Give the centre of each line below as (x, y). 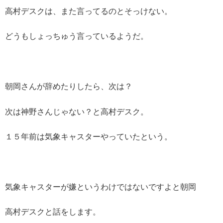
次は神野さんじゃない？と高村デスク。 (77, 111)
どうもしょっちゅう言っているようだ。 (77, 36)
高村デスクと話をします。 (53, 212)
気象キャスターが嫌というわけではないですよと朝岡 (101, 187)
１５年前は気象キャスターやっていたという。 (89, 137)
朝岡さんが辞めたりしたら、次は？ (69, 87)
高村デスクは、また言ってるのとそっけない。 (89, 11)
